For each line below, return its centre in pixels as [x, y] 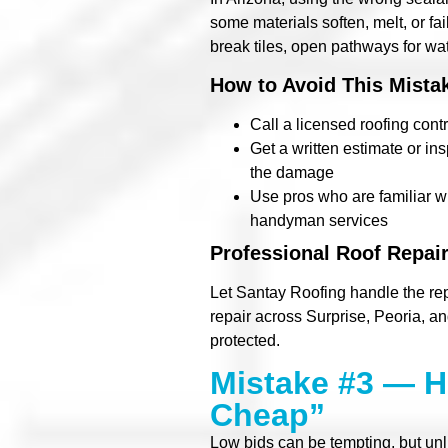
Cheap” [267, 415]
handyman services [319, 220]
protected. [245, 340]
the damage [292, 172]
